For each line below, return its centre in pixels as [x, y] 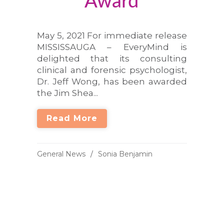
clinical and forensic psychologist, [112, 70]
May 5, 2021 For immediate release [112, 35]
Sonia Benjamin [125, 154]
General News [61, 154]
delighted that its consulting [112, 58]
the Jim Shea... [67, 93]
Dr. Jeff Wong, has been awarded [112, 81]
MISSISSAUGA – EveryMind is [112, 47]
